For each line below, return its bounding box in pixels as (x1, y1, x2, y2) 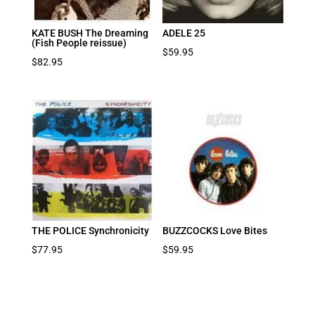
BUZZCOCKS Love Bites (162, 224, 268, 236)
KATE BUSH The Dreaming (31, 27, 148, 39)
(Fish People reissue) (31, 37, 127, 49)
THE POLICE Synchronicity (31, 224, 149, 236)
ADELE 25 (162, 27, 206, 39)
